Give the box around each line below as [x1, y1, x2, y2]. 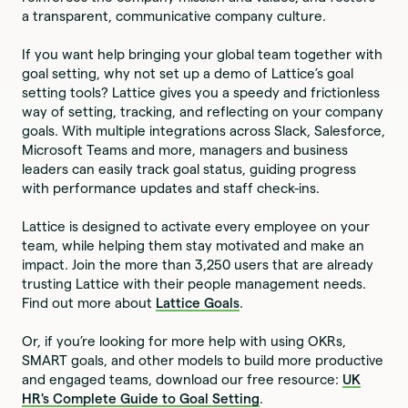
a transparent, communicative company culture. [22, 7, 327, 24]
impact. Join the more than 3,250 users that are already [22, 256, 374, 272]
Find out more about [22, 294, 157, 311]
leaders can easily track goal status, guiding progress [22, 160, 357, 177]
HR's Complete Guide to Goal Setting [22, 390, 260, 406]
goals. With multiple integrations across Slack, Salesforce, [22, 122, 386, 138]
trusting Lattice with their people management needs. [22, 275, 367, 291]
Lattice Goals [156, 294, 240, 311]
